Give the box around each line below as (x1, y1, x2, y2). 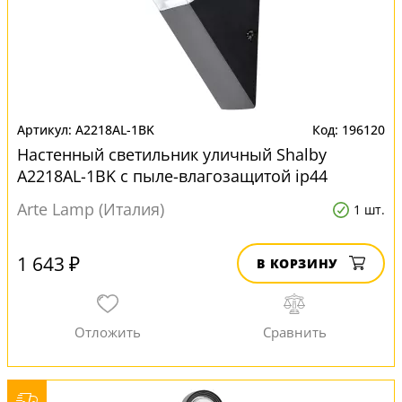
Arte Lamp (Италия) (17, 198, 164, 220)
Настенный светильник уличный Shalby (17, 144, 327, 165)
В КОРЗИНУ (257, 255, 338, 272)
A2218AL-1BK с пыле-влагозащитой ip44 (17, 165, 328, 187)
